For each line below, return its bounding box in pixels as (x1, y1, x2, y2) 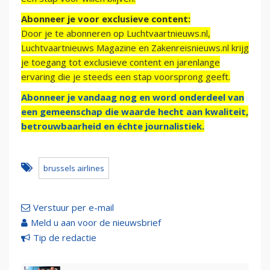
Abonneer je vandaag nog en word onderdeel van (21, 91, 244, 104)
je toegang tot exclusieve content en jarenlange (21, 56, 220, 69)
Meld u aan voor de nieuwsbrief (31, 216, 161, 229)
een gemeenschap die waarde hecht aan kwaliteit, (21, 105, 248, 118)
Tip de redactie (33, 231, 96, 244)
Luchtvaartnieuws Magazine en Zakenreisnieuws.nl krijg (21, 42, 249, 54)
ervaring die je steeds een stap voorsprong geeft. (21, 71, 230, 83)
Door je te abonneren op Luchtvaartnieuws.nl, (21, 27, 210, 40)
